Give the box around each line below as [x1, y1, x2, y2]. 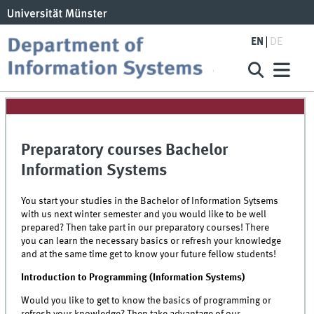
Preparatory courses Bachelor [21, 143, 228, 159]
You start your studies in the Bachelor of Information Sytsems [21, 196, 279, 206]
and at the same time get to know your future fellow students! [21, 249, 277, 259]
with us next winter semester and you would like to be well [21, 209, 267, 219]
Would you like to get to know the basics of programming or [21, 295, 272, 306]
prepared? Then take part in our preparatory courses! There [21, 222, 270, 233]
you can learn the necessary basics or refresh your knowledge [21, 235, 282, 246]
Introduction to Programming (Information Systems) [21, 272, 245, 282]
